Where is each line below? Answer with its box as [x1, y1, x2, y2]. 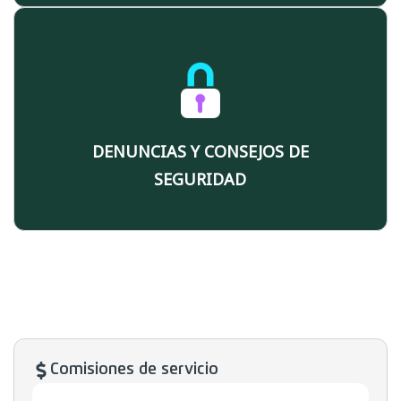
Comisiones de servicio [50, 362, 218, 379]
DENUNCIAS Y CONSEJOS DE [92, 141, 309, 163]
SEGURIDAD [154, 168, 247, 191]
